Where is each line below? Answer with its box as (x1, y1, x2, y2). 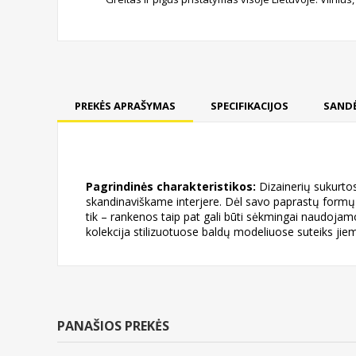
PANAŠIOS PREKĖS (57, 317, 169, 335)
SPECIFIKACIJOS (211, 99, 288, 113)
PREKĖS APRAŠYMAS (75, 99, 176, 113)
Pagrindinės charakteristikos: (86, 179, 259, 194)
